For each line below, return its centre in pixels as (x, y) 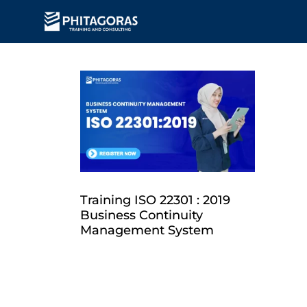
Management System (147, 231)
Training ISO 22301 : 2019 (155, 200)
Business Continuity (142, 216)
